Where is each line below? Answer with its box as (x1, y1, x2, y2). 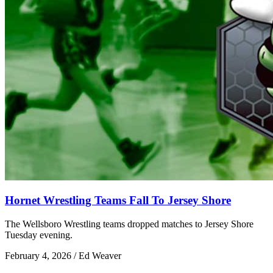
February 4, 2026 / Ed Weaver (5, 250, 121, 261)
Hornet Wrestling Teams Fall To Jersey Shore (5, 194, 231, 207)
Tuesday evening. (5, 230, 73, 241)
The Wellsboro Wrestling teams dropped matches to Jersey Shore (5, 219, 253, 230)
